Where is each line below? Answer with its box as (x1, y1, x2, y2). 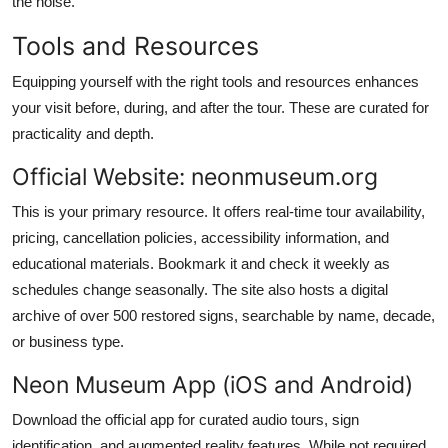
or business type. (12, 332, 124, 350)
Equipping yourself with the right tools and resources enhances (12, 72, 419, 90)
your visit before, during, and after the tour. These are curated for (12, 98, 429, 116)
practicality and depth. (12, 124, 154, 142)
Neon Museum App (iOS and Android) (12, 369, 413, 399)
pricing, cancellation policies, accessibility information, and (12, 228, 389, 246)
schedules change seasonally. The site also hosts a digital (12, 280, 388, 298)
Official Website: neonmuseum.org (12, 161, 378, 191)
